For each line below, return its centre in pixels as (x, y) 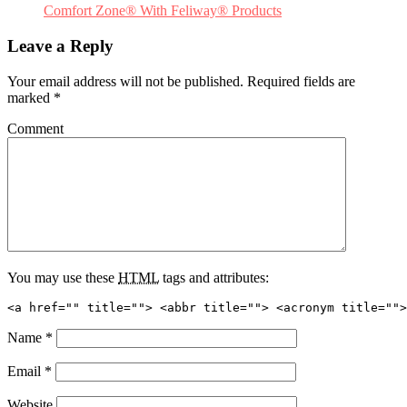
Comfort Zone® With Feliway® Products (163, 11)
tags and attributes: (214, 277)
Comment (35, 128)
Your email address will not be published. (125, 81)
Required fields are (299, 81)
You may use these (63, 277)
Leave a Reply (60, 46)
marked (30, 97)
